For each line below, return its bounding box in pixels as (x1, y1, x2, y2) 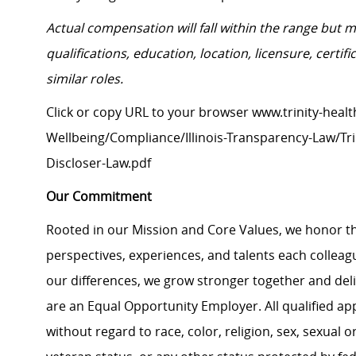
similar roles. (46, 70, 126, 88)
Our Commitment (46, 188, 152, 206)
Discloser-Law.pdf (46, 154, 151, 172)
